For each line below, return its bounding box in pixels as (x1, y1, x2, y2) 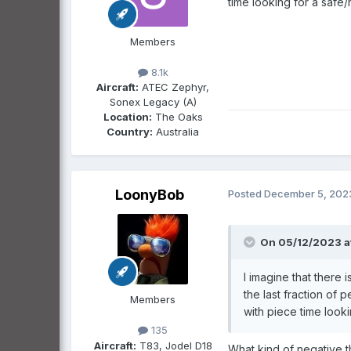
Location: (103, 110, 152, 124)
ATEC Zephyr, (139, 81, 209, 94)
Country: (107, 125, 153, 139)
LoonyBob (115, 186, 184, 204)
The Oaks (151, 110, 203, 124)
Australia (153, 125, 199, 139)
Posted (228, 187, 264, 201)
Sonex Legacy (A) (109, 96, 197, 109)
